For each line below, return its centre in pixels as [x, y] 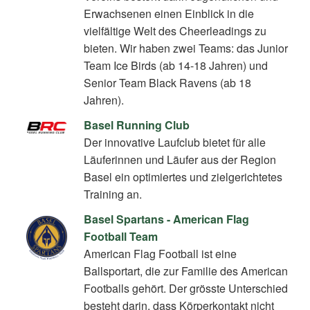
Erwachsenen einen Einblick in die [169, 13]
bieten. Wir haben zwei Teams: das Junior [186, 48]
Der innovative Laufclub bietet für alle [175, 142]
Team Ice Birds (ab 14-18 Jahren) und [176, 65]
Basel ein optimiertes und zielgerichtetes [183, 176]
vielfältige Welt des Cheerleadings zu [175, 30]
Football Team [121, 236]
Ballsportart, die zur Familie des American [186, 271]
